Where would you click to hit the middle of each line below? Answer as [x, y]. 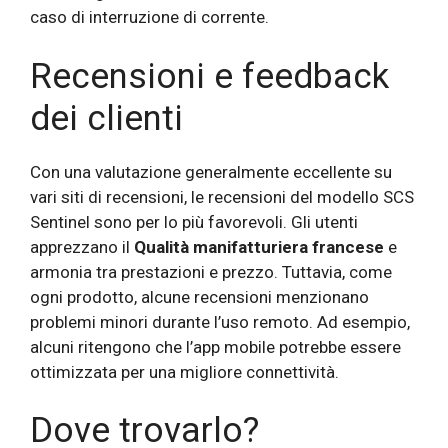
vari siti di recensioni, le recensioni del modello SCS [222, 196]
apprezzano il [82, 246]
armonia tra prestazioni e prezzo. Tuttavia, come [211, 271]
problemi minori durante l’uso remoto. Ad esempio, [220, 321]
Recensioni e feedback [209, 76]
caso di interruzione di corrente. [149, 17]
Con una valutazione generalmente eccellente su [211, 171]
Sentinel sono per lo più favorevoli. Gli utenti [194, 221]
